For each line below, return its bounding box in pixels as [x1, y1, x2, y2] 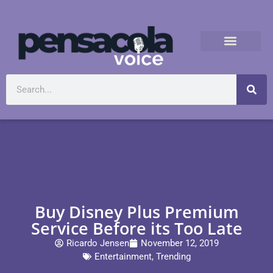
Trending [155, 250, 191, 262]
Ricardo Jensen [66, 237, 129, 249]
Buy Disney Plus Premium [34, 200, 239, 223]
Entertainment [94, 250, 152, 262]
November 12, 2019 [140, 237, 219, 249]
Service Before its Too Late [30, 216, 243, 239]
